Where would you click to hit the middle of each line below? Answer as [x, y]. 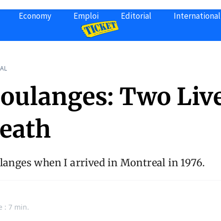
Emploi [86, 16]
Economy [35, 16]
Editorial [136, 16]
